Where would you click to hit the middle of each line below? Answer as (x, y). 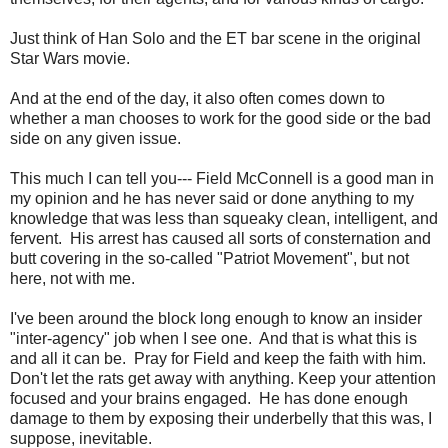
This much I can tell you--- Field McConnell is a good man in (222, 178)
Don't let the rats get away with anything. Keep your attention (223, 378)
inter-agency (60, 338)
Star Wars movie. (70, 58)
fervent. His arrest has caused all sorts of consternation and (220, 238)
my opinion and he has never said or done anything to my (212, 198)
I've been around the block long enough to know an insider (216, 318)
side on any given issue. (97, 138)
